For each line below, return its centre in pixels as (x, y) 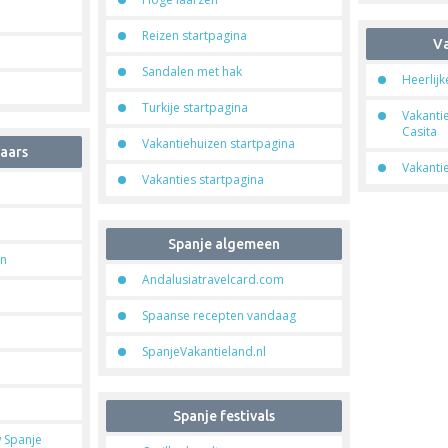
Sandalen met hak (191, 71)
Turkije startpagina (194, 107)
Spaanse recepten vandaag (218, 315)
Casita (420, 131)
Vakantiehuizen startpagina (218, 143)
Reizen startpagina (194, 35)
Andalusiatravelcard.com (212, 279)
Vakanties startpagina (202, 179)
